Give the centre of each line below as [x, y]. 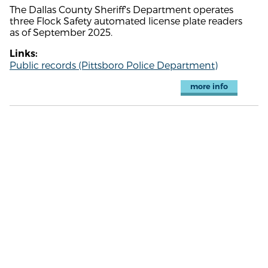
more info [209, 86]
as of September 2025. [61, 32]
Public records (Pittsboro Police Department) [114, 65]
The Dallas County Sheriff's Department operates [121, 9]
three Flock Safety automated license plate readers [126, 20]
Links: [24, 53]
